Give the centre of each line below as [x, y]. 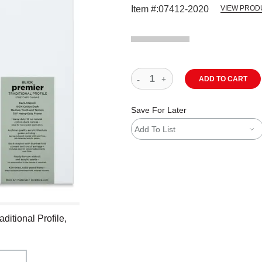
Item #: [145, 9]
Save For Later [159, 110]
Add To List [155, 129]
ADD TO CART [223, 79]
